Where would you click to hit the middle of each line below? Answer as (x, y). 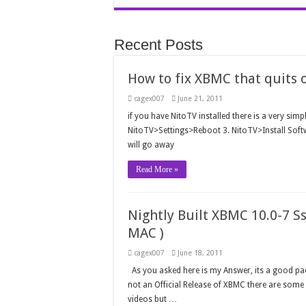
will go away (151, 145)
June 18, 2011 (200, 253)
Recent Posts (158, 45)
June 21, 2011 (200, 99)
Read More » (157, 170)
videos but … (152, 300)
